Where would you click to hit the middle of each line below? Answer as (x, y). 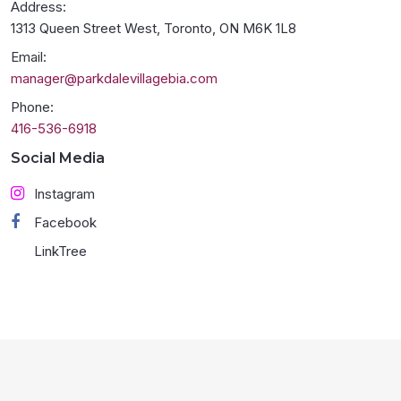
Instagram (64, 194)
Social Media (58, 158)
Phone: (32, 107)
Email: (29, 57)
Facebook (65, 223)
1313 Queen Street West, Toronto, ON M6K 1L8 (154, 29)
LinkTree (60, 252)
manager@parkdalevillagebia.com (114, 79)
